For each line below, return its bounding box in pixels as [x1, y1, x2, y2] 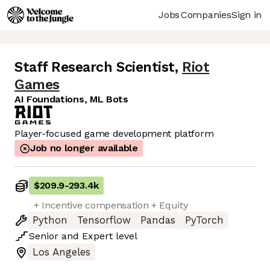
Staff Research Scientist [14, 59, 175, 76]
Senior [29, 230, 58, 242]
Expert [82, 230, 113, 242]
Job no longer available [30, 142, 138, 154]
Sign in [231, 8, 262, 20]
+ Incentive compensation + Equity [34, 199, 188, 212]
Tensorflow [77, 215, 131, 227]
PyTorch [185, 215, 224, 227]
